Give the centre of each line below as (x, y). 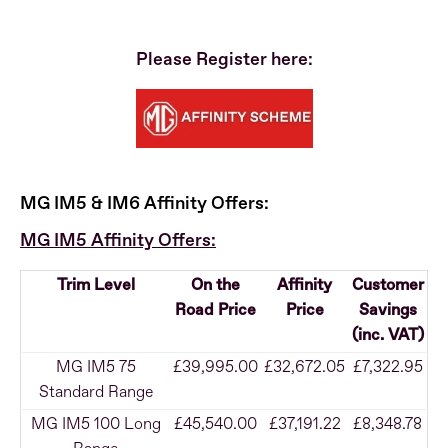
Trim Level (95, 285)
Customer (387, 285)
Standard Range (95, 392)
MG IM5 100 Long (95, 424)
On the (215, 285)
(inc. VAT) (387, 335)
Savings (387, 310)
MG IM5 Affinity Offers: (118, 240)
